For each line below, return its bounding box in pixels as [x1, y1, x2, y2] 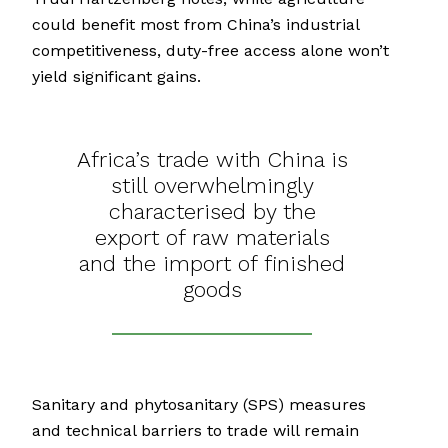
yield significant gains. [32, 67, 201, 87]
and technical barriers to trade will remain [32, 421, 359, 441]
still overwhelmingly [110, 173, 314, 199]
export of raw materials [94, 225, 330, 251]
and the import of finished [79, 251, 345, 277]
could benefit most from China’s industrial [32, 15, 359, 35]
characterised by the [108, 199, 316, 225]
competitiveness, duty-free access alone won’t [32, 41, 389, 61]
